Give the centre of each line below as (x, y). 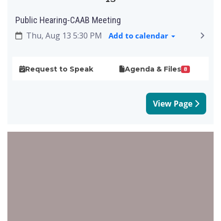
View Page (174, 104)
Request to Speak (59, 69)
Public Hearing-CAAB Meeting (68, 20)
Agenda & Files (153, 69)
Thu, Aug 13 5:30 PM (64, 36)
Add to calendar (139, 36)
